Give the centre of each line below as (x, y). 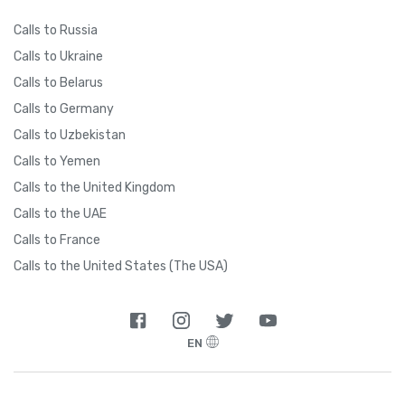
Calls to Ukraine (58, 56)
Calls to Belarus (58, 82)
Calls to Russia (56, 30)
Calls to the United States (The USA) (121, 266)
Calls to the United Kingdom (94, 187)
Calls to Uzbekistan (70, 135)
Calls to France (57, 240)
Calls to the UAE (60, 213)
